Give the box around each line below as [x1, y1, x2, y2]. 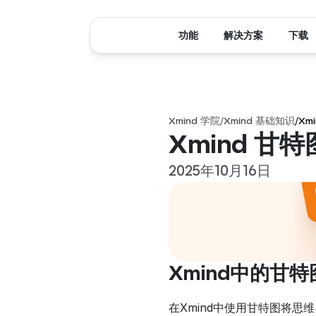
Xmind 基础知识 [224, 116, 295, 126]
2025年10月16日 [169, 163, 271, 178]
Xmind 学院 [169, 116, 220, 126]
